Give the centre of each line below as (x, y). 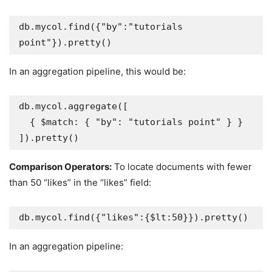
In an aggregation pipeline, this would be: (97, 71)
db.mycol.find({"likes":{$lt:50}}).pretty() (134, 217)
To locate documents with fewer (182, 167)
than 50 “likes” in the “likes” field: (80, 182)
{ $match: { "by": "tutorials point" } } (24, 122)
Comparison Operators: (60, 167)
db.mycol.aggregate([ (73, 106)
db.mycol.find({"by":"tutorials (101, 27)
